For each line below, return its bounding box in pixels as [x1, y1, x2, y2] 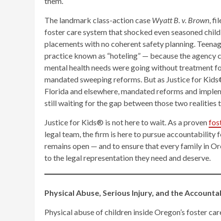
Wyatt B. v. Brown [152, 15, 209, 25]
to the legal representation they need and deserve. [44, 152, 211, 162]
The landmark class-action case [44, 15, 152, 25]
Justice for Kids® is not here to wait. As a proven [44, 117, 209, 127]
